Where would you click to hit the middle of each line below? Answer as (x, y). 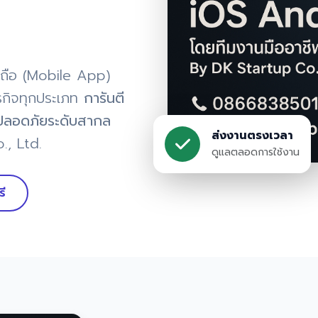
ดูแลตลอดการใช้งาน (256, 153)
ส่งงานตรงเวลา (252, 137)
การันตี (104, 98)
